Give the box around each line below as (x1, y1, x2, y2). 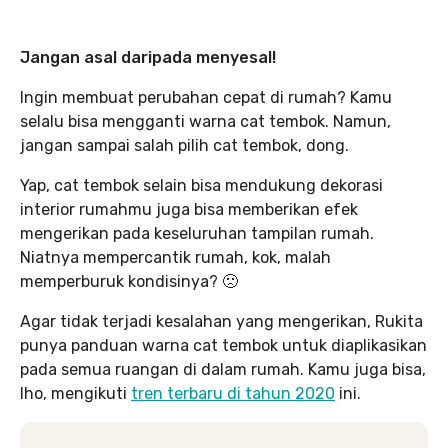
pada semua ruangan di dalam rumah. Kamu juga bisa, (20, 360, 426, 379)
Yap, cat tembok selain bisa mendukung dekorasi (20, 176, 383, 195)
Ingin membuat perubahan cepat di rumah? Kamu (20, 88, 392, 107)
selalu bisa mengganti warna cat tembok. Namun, (20, 112, 391, 131)
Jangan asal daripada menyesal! (20, 48, 276, 67)
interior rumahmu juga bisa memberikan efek (20, 200, 358, 219)
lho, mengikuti (20, 384, 131, 403)
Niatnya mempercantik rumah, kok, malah (20, 248, 331, 267)
